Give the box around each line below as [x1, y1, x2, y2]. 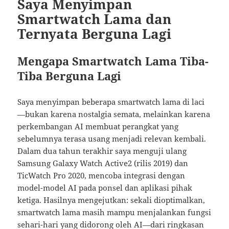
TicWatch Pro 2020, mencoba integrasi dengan [17, 170, 186, 180]
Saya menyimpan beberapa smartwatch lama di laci [17, 96, 205, 107]
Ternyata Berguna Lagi [17, 24, 172, 43]
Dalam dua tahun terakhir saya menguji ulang [17, 145, 187, 156]
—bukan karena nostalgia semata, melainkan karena [17, 108, 211, 119]
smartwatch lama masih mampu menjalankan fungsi [17, 207, 212, 217]
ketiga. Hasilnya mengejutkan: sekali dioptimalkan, [17, 194, 205, 205]
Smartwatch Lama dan [17, 9, 172, 28]
